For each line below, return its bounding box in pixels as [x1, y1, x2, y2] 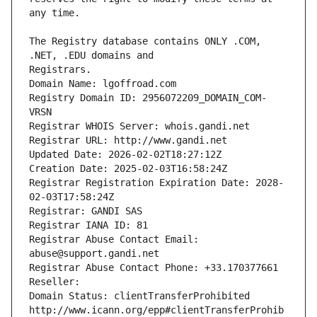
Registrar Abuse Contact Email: [29, 234, 199, 246]
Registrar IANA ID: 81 [29, 219, 148, 231]
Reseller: [29, 276, 86, 288]
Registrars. [29, 64, 91, 76]
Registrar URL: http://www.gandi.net [29, 134, 227, 146]
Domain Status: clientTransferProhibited [29, 290, 250, 302]
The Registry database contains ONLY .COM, [29, 35, 261, 47]
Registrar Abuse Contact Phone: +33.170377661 [29, 262, 278, 274]
